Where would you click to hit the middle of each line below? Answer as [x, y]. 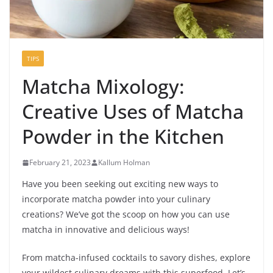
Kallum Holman [124, 163]
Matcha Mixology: [103, 87]
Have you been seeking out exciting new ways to [120, 184]
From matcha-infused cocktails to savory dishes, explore [136, 258]
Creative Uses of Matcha [133, 112]
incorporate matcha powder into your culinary [116, 199]
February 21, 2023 [60, 163]
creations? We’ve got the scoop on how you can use [126, 214]
